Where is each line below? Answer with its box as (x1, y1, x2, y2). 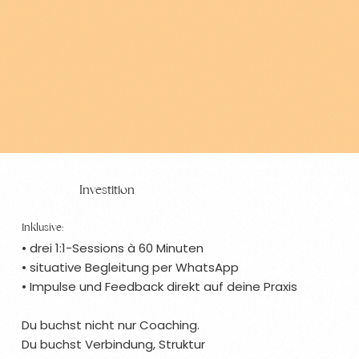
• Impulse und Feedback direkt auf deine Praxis (21, 277, 297, 295)
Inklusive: (21, 220, 63, 234)
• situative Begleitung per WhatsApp (21, 258, 239, 276)
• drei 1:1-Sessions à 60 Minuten (21, 239, 204, 256)
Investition (79, 182, 135, 198)
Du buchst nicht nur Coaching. (21, 316, 200, 333)
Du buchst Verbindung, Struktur (21, 335, 205, 353)
